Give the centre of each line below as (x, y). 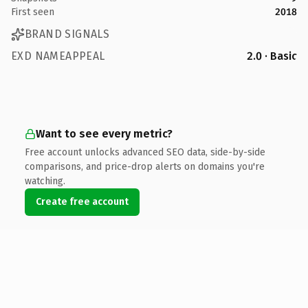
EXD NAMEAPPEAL (58, 56)
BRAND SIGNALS (67, 34)
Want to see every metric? (104, 133)
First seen (33, 12)
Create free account (82, 201)
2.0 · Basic (272, 56)
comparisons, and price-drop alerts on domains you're (145, 166)
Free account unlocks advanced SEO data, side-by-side (145, 152)
